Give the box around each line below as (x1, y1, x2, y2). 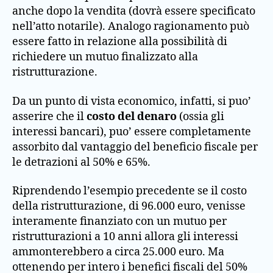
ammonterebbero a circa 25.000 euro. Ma (12, 245, 224, 259)
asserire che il (12, 109, 87, 124)
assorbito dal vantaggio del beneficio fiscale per (12, 140, 258, 154)
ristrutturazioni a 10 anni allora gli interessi (12, 230, 238, 244)
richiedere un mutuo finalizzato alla (12, 50, 198, 64)
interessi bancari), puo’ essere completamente (12, 124, 251, 139)
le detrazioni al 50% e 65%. (12, 155, 151, 169)
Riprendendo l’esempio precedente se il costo (12, 184, 247, 198)
